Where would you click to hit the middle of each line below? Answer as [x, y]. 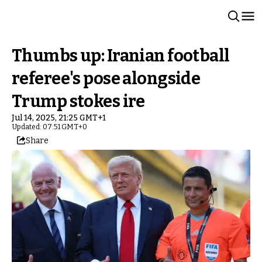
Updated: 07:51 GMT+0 [49, 127]
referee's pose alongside [106, 79]
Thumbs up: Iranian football [121, 56]
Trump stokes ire [78, 101]
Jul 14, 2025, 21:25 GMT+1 [59, 118]
